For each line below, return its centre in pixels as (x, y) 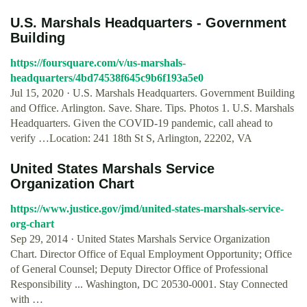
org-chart (32, 224)
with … (27, 299)
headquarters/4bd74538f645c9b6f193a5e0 (107, 78)
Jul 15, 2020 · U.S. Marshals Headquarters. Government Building (152, 93)
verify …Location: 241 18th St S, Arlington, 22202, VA (131, 138)
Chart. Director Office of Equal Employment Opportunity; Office (151, 254)
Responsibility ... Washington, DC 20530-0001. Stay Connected (149, 284)
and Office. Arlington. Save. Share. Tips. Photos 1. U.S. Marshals (152, 108)
